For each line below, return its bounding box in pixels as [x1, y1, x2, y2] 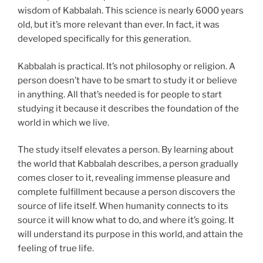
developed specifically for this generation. [18, 33, 191, 45]
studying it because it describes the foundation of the [18, 103, 239, 114]
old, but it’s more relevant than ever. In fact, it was [18, 19, 220, 31]
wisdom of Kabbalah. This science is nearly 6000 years [18, 5, 244, 16]
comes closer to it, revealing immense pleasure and [18, 173, 230, 184]
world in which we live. [18, 117, 109, 128]
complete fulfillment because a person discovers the [18, 187, 235, 198]
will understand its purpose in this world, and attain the [18, 229, 243, 240]
